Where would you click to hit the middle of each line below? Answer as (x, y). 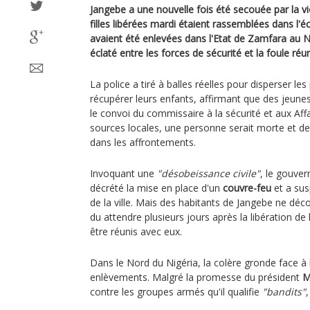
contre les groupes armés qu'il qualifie (176, 292)
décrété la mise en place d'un (156, 188)
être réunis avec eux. (136, 231)
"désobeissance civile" (209, 173)
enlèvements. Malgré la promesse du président (196, 277)
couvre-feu (247, 188)
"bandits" (284, 292)
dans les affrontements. (143, 142)
